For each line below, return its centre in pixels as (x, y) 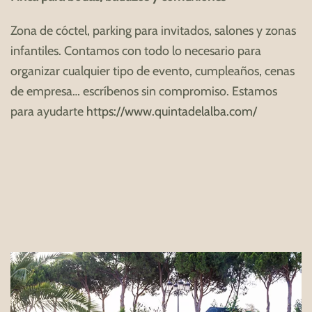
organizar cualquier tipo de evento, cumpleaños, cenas (153, 71)
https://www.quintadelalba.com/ (172, 112)
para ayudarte (48, 112)
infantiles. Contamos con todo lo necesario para (136, 51)
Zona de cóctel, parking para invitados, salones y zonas (153, 31)
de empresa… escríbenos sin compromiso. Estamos (144, 92)
